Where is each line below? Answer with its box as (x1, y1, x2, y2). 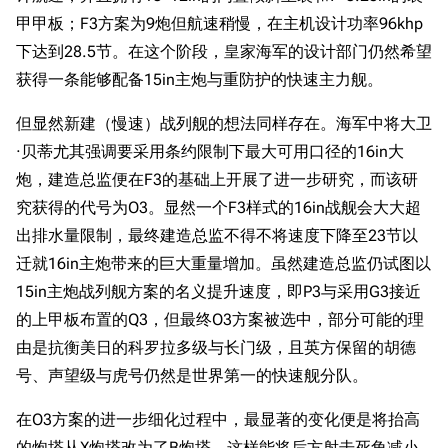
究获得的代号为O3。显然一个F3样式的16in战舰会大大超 (16, 198, 421, 217)
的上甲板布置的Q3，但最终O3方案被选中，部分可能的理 (16, 310, 424, 329)
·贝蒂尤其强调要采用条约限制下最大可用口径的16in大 (16, 142, 404, 161)
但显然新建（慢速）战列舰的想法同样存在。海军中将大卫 (16, 114, 432, 133)
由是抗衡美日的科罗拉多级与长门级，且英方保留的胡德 (16, 338, 416, 357)
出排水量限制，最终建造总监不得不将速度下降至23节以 (16, 226, 418, 245)
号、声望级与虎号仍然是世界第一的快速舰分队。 (16, 366, 368, 385)
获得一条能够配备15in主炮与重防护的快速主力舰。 (16, 70, 383, 89)
